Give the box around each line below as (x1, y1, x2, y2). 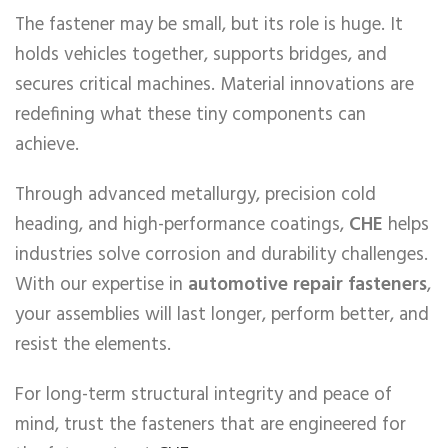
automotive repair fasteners (188, 270, 427, 301)
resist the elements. (15, 330, 171, 361)
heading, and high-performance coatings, (15, 210, 349, 241)
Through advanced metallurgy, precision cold (15, 180, 376, 211)
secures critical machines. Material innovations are (15, 70, 414, 101)
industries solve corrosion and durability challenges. (15, 240, 428, 271)
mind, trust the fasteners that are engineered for (15, 410, 406, 441)
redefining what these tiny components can (15, 100, 366, 131)
